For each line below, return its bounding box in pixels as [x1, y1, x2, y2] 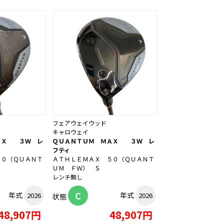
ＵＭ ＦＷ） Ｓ [52, 163, 100, 172]
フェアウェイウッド [52, 118, 106, 127]
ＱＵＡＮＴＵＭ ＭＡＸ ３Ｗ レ [52, 136, 154, 145]
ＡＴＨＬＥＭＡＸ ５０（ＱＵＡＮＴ [52, 154, 154, 163]
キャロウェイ [52, 127, 88, 136]
